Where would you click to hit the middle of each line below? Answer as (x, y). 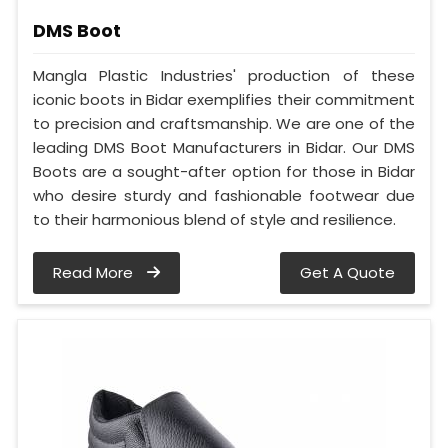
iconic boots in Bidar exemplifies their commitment (224, 99)
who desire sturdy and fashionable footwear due (224, 195)
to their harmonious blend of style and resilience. (214, 219)
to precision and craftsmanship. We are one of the (224, 123)
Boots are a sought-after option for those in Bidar (224, 171)
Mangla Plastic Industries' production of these (224, 75)
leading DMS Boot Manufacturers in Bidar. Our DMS (224, 147)
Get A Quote (347, 272)
